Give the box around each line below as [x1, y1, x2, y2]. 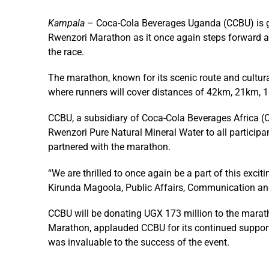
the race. [48, 46, 84, 58]
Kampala [48, 17, 85, 29]
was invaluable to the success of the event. [48, 236, 229, 248]
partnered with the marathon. [48, 141, 171, 153]
